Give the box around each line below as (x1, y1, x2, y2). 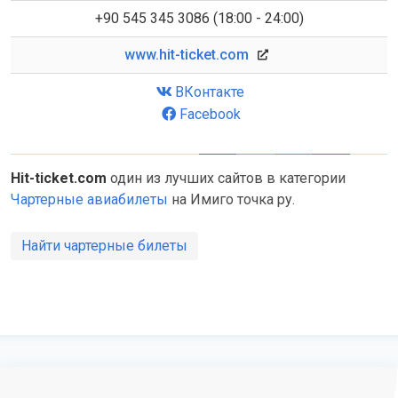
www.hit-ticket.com (124, 46, 249, 64)
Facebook (179, 106, 241, 123)
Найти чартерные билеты (21, 237, 187, 255)
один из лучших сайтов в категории (107, 170, 346, 187)
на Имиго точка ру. (168, 191, 295, 209)
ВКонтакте (175, 84, 244, 101)
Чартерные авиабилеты (11, 191, 168, 209)
